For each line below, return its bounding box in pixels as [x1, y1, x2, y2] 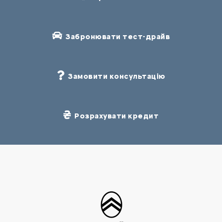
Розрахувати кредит [71, 111, 159, 120]
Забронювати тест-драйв [62, 32, 170, 41]
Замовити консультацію [64, 71, 166, 81]
